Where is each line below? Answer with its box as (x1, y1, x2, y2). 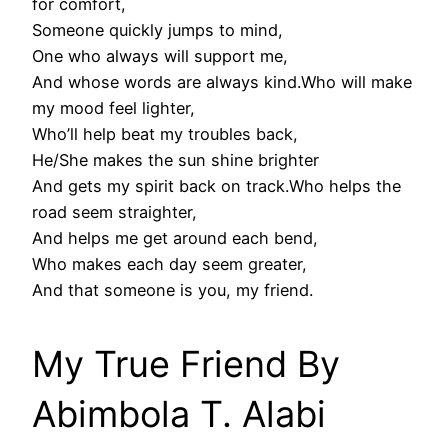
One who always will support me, (32, 46, 288, 67)
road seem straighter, (32, 202, 197, 223)
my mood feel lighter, (32, 98, 195, 119)
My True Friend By (32, 342, 340, 387)
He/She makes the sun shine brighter (32, 150, 319, 171)
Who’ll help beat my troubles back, (32, 124, 298, 145)
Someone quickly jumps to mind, (32, 20, 283, 41)
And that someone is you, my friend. (32, 280, 313, 301)
